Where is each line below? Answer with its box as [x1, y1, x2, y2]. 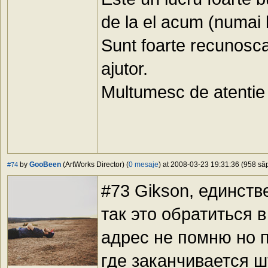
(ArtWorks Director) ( [61, 160, 129, 169]
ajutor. [101, 59, 148, 79]
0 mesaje [129, 160, 159, 169]
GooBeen [29, 160, 61, 169]
